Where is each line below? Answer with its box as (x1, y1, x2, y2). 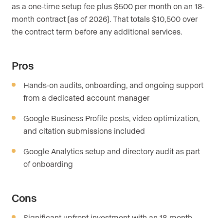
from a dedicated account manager (23, 93, 149, 103)
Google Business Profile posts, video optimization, (23, 113, 200, 123)
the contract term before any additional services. (12, 27, 182, 36)
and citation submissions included (23, 126, 145, 136)
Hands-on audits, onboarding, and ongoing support (23, 80, 203, 90)
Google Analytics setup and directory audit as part (23, 146, 200, 156)
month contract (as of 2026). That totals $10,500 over (12, 14, 198, 24)
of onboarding (23, 159, 73, 169)
